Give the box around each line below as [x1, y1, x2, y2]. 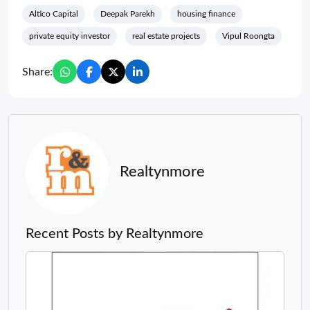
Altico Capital [29, 10, 78, 18]
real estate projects [132, 32, 200, 40]
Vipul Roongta [222, 32, 275, 40]
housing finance [177, 10, 235, 18]
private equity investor [29, 32, 110, 40]
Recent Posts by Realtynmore [26, 227, 203, 241]
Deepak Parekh [100, 10, 155, 18]
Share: [22, 66, 53, 77]
